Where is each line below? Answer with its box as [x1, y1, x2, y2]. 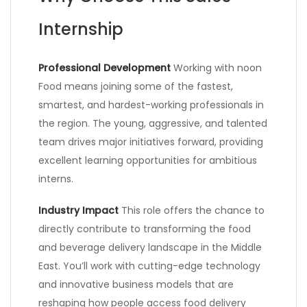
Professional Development [38, 61, 171, 75]
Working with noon [171, 61, 262, 75]
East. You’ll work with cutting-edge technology [38, 259, 260, 273]
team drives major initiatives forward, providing [38, 135, 263, 149]
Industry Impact [38, 204, 119, 218]
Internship [38, 18, 123, 41]
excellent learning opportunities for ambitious [38, 153, 257, 168]
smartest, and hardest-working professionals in [38, 98, 264, 112]
